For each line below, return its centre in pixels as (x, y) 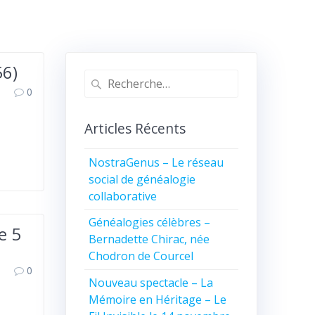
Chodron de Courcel (141, 256)
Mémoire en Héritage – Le (158, 300)
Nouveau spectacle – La (151, 283)
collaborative (123, 196)
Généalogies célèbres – (150, 223)
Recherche (109, 78)
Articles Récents (135, 129)
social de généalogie (142, 179)
